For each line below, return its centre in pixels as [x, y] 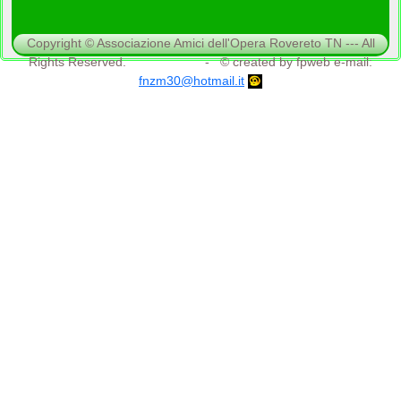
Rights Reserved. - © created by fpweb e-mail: [200, 61]
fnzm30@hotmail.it [192, 80]
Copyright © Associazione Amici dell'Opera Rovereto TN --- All [200, 43]
